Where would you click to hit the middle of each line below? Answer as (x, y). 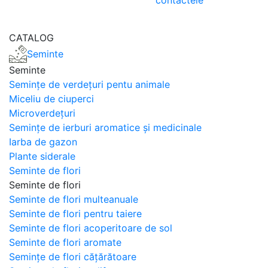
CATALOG (31, 38)
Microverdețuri (42, 113)
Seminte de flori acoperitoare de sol (91, 228)
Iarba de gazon (43, 142)
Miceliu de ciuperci (51, 99)
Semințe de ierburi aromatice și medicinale (105, 127)
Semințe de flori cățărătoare (73, 257)
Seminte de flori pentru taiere (75, 214)
